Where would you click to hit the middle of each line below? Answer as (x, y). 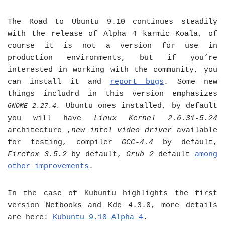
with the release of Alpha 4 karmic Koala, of (113, 34)
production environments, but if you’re (113, 58)
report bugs (137, 82)
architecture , (39, 130)
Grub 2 (140, 154)
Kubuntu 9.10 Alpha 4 (98, 218)
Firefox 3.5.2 (37, 154)
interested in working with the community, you (113, 70)
